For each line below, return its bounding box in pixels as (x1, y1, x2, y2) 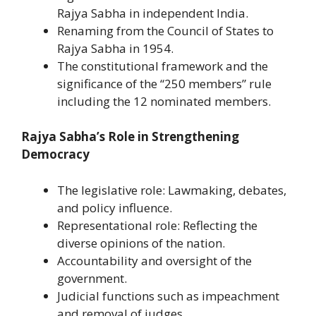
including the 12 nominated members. (57, 92, 271, 109)
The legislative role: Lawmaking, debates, (57, 181, 286, 198)
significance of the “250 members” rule (57, 75, 272, 92)
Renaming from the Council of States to (57, 22, 274, 39)
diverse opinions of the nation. (57, 234, 225, 251)
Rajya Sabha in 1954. (57, 39, 174, 56)
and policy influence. (57, 199, 172, 216)
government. (57, 269, 127, 286)
